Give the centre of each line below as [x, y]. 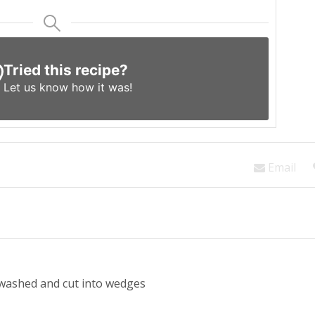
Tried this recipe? [65, 70]
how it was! [100, 88]
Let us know [36, 88]
